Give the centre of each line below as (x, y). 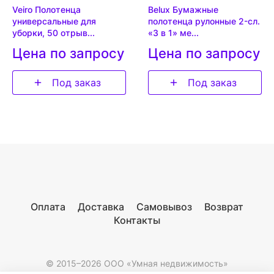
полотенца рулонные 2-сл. (204, 21)
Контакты (137, 220)
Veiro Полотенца (46, 9)
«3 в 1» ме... (173, 33)
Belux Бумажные (183, 9)
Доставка (101, 207)
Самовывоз (164, 207)
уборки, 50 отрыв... (54, 33)
